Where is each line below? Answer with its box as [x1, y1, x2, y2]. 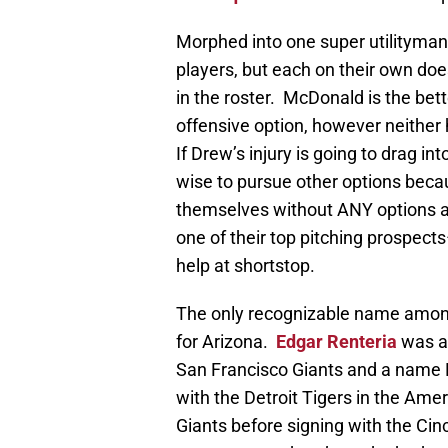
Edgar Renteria [276, 331, 397, 353]
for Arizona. [176, 331, 276, 353]
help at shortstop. [176, 255, 315, 277]
